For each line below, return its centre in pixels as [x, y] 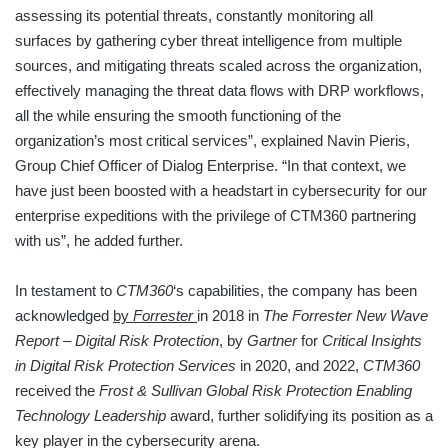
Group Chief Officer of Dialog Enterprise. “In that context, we [210, 166]
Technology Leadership [90, 416]
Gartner [272, 341]
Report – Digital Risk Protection [117, 341]
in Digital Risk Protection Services [125, 366]
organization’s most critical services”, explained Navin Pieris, [212, 141]
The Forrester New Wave [345, 316]
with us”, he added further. [99, 241]
